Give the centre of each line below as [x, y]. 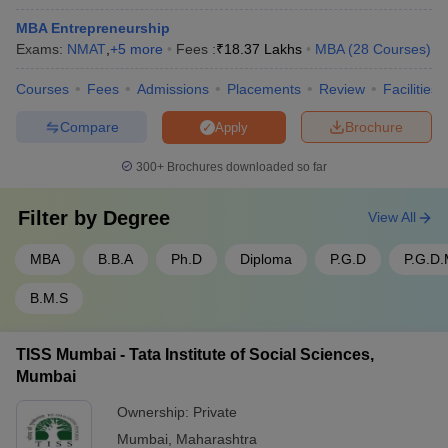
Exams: [41, 49]
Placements [264, 89]
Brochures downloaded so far [245, 167]
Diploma [266, 259]
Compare [89, 126]
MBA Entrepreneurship [93, 28]
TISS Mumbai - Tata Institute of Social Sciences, [195, 354]
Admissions [173, 89]
